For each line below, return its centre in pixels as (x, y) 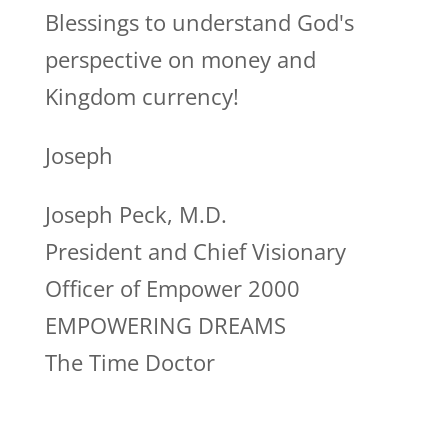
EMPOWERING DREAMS (165, 325)
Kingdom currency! (141, 96)
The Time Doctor (129, 362)
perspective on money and (180, 59)
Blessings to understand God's (199, 22)
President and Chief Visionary (195, 251)
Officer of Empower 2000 (172, 288)
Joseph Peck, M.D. (135, 214)
